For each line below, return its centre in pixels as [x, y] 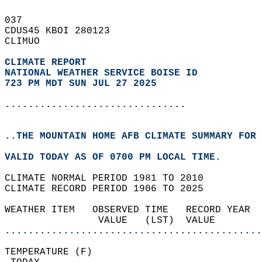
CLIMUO [28, 42]
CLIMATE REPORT [49, 63]
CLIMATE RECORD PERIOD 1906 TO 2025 [110, 189]
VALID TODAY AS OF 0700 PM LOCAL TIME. [119, 157]
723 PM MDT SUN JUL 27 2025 [81, 84]
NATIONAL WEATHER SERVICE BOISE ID [101, 73]
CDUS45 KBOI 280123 [63, 31]
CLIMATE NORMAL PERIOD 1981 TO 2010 [110, 178]
